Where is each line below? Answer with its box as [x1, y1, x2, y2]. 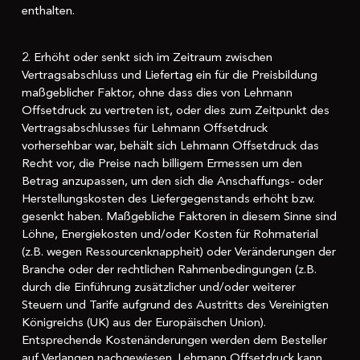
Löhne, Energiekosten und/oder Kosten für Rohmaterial [21, 226, 318, 243]
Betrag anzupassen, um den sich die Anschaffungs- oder [21, 173, 323, 190]
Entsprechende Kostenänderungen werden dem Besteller [21, 332, 327, 349]
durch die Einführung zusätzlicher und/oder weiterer [21, 279, 296, 296]
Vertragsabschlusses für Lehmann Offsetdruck [21, 120, 268, 137]
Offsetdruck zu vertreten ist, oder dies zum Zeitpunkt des [21, 102, 329, 119]
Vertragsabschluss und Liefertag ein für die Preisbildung [21, 67, 317, 84]
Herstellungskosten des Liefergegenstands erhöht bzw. [21, 190, 315, 207]
